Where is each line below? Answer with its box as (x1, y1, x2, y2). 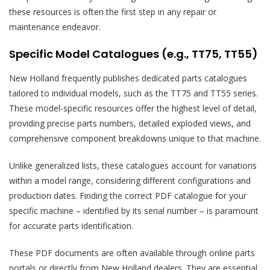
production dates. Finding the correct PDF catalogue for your (9, 190, 246, 202)
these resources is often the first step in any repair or (9, 6, 216, 18)
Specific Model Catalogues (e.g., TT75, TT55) (9, 46, 258, 62)
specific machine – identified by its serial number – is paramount (9, 205, 259, 217)
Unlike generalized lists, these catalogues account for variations (9, 160, 257, 172)
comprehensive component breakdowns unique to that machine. (9, 133, 261, 145)
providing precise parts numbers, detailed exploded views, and (9, 118, 251, 130)
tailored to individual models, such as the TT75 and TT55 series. (9, 87, 258, 99)
